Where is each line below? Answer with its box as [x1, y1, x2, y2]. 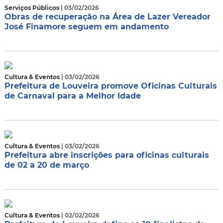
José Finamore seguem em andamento [4, 22, 169, 31]
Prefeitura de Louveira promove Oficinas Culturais [4, 81, 217, 91]
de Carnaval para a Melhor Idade [4, 91, 141, 101]
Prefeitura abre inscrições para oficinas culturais [4, 150, 209, 160]
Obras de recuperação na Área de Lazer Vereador [4, 12, 211, 21]
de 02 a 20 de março [4, 160, 89, 170]
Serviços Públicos [4, 4, 61, 11]
